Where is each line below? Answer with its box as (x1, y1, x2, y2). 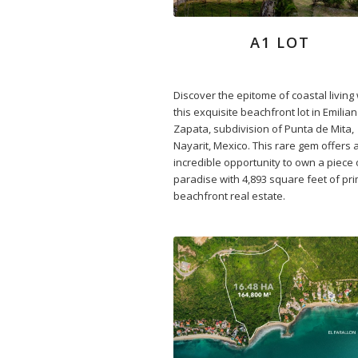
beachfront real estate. (173, 189, 285, 204)
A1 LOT (249, 33, 310, 53)
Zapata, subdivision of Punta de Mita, (173, 121, 354, 137)
